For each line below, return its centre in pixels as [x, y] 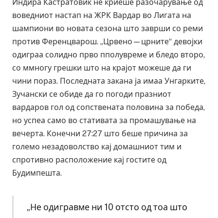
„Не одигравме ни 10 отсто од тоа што [107, 207]
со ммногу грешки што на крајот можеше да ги [102, 68]
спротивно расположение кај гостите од [89, 160]
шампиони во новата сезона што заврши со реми [108, 29]
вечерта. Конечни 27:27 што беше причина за [100, 134]
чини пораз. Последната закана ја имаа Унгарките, [109, 81]
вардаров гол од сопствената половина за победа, [109, 108]
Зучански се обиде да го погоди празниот [92, 94]
